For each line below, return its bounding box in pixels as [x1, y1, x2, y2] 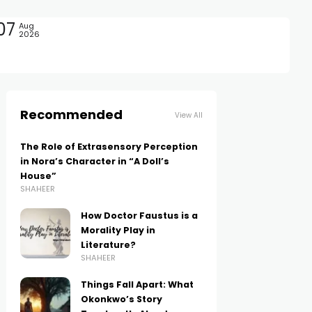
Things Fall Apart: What [81, 279, 194, 290]
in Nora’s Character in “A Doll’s [20, 155, 170, 167]
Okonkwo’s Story [81, 293, 163, 305]
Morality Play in [81, 224, 156, 236]
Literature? [81, 239, 136, 251]
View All [174, 109, 203, 120]
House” [20, 170, 57, 182]
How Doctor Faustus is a [81, 210, 198, 221]
